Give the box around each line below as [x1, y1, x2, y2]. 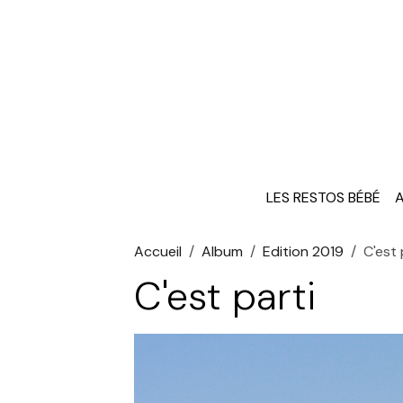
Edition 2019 [263, 241, 345, 261]
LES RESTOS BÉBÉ [266, 187, 381, 207]
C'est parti [134, 270, 317, 321]
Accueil [134, 241, 183, 261]
